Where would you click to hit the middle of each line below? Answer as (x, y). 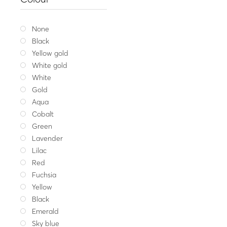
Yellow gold (50, 53)
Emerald (46, 211)
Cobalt (43, 114)
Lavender (48, 138)
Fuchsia (44, 175)
